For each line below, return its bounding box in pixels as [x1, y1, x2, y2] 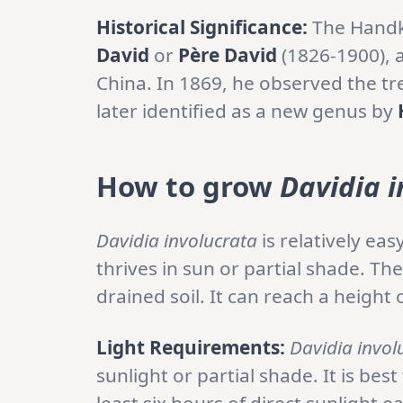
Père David [178, 42, 277, 68]
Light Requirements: [96, 335, 285, 361]
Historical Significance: [96, 14, 308, 40]
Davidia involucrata [96, 228, 257, 254]
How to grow [96, 167, 280, 206]
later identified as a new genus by [96, 98, 398, 124]
